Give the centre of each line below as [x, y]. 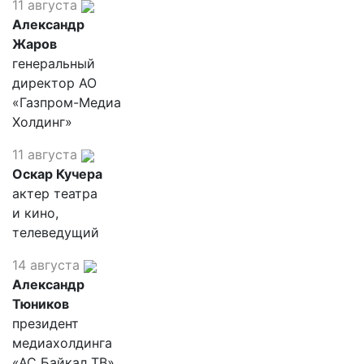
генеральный [54, 63]
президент [45, 323]
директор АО [54, 83]
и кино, [35, 213]
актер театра [55, 193]
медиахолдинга [62, 343]
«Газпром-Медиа [67, 102]
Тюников [41, 304]
